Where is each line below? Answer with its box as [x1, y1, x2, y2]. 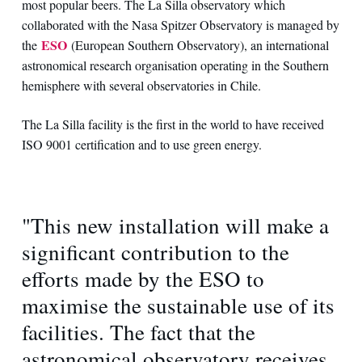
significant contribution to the [21, 237, 289, 267]
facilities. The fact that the [21, 317, 255, 347]
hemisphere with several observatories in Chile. [21, 77, 261, 95]
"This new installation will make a [21, 210, 329, 240]
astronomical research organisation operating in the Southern [21, 57, 329, 74]
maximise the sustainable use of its [21, 290, 335, 320]
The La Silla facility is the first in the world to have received [21, 116, 324, 133]
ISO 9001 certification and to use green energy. [21, 136, 266, 154]
